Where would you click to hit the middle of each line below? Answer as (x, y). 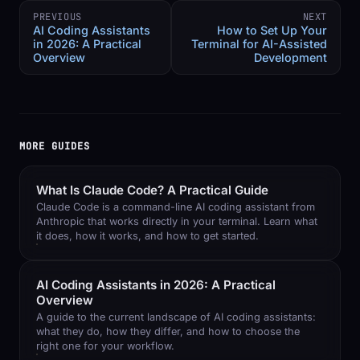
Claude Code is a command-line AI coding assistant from (176, 207)
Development (290, 57)
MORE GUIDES (55, 146)
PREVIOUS (57, 16)
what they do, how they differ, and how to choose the (168, 331)
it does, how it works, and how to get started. (147, 235)
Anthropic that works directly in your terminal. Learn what (177, 221)
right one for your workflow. (105, 346)
